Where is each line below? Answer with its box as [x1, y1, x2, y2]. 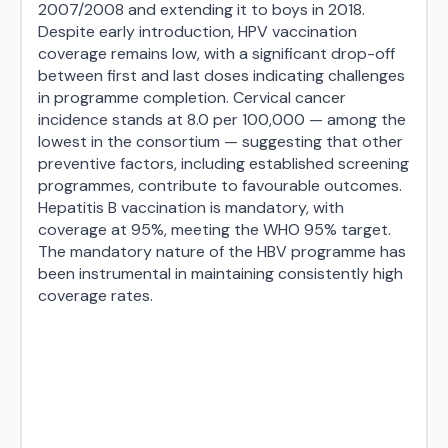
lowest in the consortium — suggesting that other [38, 131, 403, 152]
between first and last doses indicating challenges [38, 65, 405, 86]
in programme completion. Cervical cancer [38, 87, 346, 108]
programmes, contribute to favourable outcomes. [38, 175, 402, 196]
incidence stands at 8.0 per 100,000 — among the [38, 109, 406, 130]
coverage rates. [38, 285, 153, 306]
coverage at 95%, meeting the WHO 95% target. [38, 219, 391, 240]
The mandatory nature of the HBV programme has [38, 241, 406, 262]
